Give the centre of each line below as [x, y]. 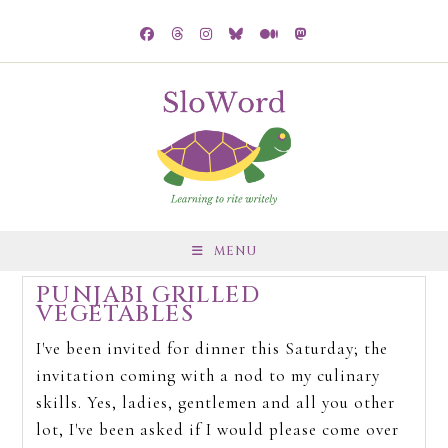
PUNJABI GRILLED [147, 295]
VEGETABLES [114, 314]
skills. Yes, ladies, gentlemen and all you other [215, 402]
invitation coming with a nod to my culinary [207, 375]
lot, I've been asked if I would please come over [217, 429]
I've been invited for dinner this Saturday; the [211, 348]
